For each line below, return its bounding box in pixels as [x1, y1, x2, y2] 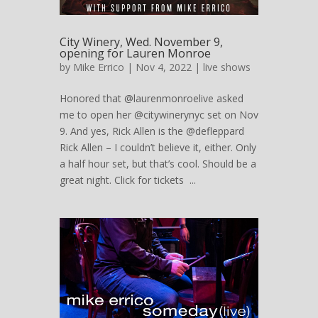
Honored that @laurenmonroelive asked [60, 91, 243, 105]
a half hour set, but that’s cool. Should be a [60, 156, 256, 170]
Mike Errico [73, 60, 124, 74]
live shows [203, 60, 251, 74]
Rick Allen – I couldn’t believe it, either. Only [60, 140, 256, 154]
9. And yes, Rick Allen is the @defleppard [60, 124, 244, 138]
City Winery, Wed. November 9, [60, 33, 223, 50]
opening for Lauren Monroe [60, 45, 211, 61]
